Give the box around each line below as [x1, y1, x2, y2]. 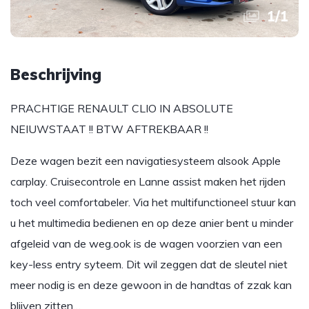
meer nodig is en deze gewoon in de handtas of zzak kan [10, 278, 292, 292]
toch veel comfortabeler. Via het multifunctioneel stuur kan [10, 195, 296, 209]
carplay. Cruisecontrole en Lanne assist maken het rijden [10, 175, 286, 188]
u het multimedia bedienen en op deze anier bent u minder [10, 216, 293, 230]
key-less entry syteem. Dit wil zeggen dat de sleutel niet [10, 257, 288, 271]
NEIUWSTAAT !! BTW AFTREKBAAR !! [10, 122, 208, 136]
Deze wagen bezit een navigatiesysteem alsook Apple [10, 154, 281, 168]
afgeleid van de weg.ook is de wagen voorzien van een [10, 237, 282, 250]
